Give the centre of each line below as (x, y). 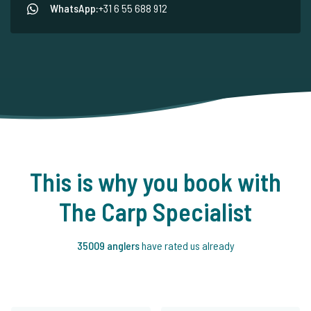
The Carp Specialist (155, 211)
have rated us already (188, 245)
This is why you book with (155, 181)
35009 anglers (109, 245)
